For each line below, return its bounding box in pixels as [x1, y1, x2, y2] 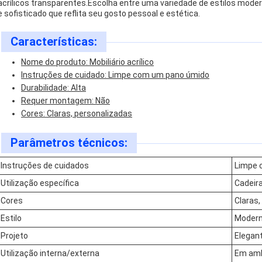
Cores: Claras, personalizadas [21, 109, 132, 118]
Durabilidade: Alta [21, 83, 86, 92]
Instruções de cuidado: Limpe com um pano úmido [21, 70, 209, 80]
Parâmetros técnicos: [11, 136, 127, 150]
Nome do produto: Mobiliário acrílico [21, 57, 154, 67]
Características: [11, 35, 97, 49]
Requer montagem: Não [21, 96, 110, 105]
